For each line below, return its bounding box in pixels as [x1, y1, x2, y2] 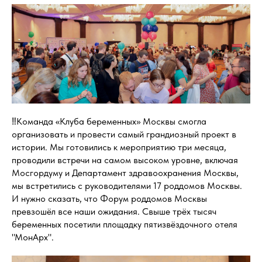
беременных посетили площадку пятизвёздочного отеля [12, 219, 237, 230]
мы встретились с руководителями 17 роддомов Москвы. [12, 180, 242, 192]
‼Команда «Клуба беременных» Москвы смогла [12, 116, 206, 127]
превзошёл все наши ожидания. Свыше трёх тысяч [12, 206, 216, 218]
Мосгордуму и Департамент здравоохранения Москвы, [12, 167, 239, 179]
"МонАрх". [12, 232, 54, 243]
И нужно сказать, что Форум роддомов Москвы [12, 193, 207, 205]
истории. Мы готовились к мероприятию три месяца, [12, 142, 226, 153]
